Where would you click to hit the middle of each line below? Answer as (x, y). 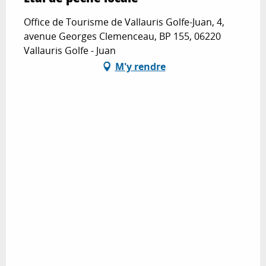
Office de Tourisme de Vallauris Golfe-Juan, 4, (124, 22)
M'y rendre (140, 67)
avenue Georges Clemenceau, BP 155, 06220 (122, 37)
